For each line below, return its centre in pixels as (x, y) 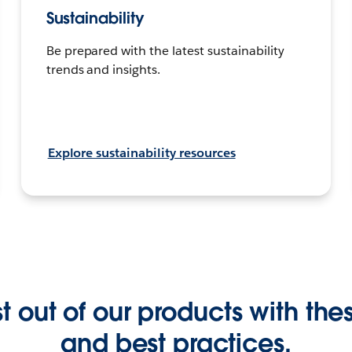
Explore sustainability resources (141, 153)
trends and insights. (103, 70)
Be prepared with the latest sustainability (165, 51)
